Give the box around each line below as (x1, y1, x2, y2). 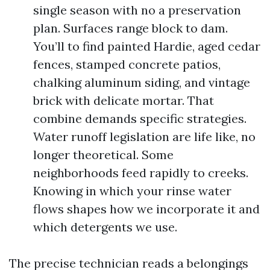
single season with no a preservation (33, 2, 241, 17)
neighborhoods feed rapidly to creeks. (33, 165, 248, 180)
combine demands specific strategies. (33, 111, 246, 126)
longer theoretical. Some (33, 147, 174, 162)
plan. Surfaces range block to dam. (33, 20, 228, 36)
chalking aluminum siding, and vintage (33, 75, 250, 90)
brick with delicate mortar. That (33, 93, 214, 108)
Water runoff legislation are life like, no (33, 129, 256, 144)
